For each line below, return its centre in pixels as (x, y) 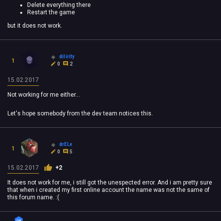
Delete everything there (59, 5)
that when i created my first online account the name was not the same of (109, 190)
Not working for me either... (44, 94)
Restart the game (51, 12)
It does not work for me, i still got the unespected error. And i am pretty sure (110, 182)
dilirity (67, 57)
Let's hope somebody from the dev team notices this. (80, 113)
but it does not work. (35, 25)
